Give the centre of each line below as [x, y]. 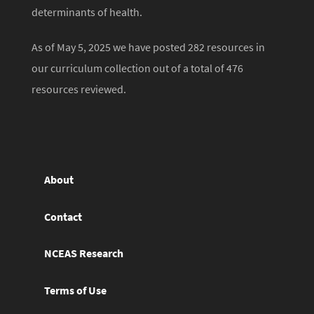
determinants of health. [87, 12]
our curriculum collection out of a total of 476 [137, 68]
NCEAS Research [83, 254]
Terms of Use [75, 290]
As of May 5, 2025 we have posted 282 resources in [148, 47]
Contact [63, 217]
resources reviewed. [78, 89]
